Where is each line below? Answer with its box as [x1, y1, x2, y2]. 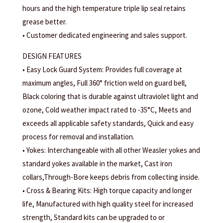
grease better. [22, 17, 67, 27]
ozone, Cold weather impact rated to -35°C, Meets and [22, 105, 191, 115]
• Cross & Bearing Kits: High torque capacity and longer [22, 186, 192, 196]
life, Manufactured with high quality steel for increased [22, 199, 193, 209]
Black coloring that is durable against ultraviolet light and [22, 92, 198, 102]
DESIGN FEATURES [22, 51, 82, 61]
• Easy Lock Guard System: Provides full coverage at [22, 65, 182, 75]
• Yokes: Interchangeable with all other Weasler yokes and [22, 145, 200, 155]
